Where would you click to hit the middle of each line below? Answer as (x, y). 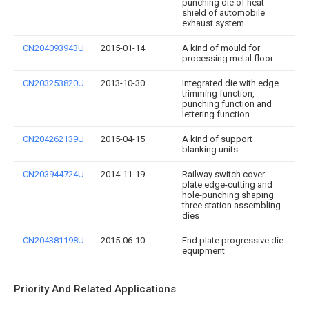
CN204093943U (53, 48)
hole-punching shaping (228, 195)
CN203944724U (53, 174)
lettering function (216, 114)
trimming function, (218, 93)
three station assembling (231, 205)
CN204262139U (53, 139)
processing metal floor (228, 58)
